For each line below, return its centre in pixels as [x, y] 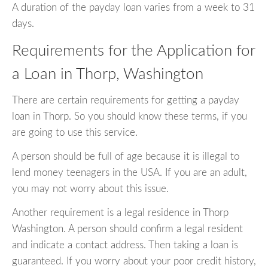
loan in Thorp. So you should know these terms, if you [130, 117]
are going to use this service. [75, 133]
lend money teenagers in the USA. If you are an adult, [130, 173]
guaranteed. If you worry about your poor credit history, [134, 261]
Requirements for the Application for [133, 51]
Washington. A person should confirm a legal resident [127, 229]
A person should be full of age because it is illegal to [126, 157]
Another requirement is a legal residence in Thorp [120, 213]
